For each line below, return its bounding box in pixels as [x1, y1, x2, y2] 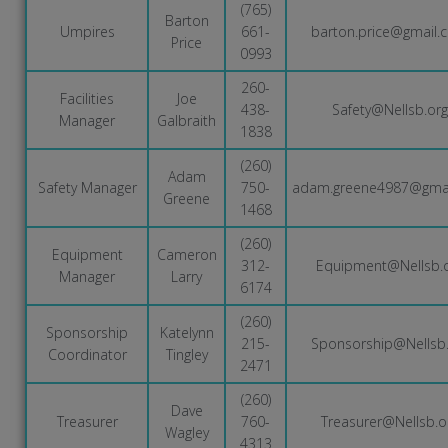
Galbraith [157, 110, 216, 130]
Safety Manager [37, 177, 137, 197]
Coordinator [47, 344, 127, 364]
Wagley [164, 422, 209, 442]
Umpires [59, 21, 115, 41]
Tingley [165, 344, 208, 364]
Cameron [156, 244, 217, 264]
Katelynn [159, 322, 214, 342]
